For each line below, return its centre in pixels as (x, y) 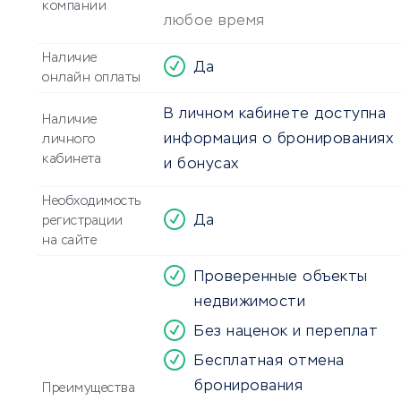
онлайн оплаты (92, 78)
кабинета (72, 160)
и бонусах (201, 165)
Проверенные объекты (281, 278)
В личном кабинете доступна (275, 115)
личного (69, 140)
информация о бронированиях (278, 140)
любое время (214, 22)
